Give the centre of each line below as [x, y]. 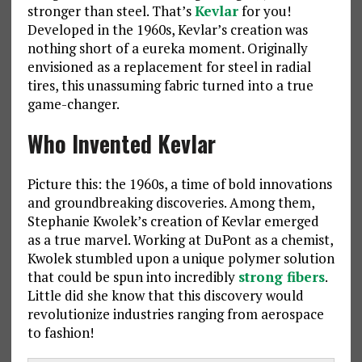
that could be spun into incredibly [133, 277]
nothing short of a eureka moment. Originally [167, 48]
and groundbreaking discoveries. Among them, [170, 203]
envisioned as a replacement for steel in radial [169, 67]
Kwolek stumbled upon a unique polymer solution [181, 259]
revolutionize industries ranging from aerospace [175, 314]
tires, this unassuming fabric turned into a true [170, 86]
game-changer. [73, 104]
